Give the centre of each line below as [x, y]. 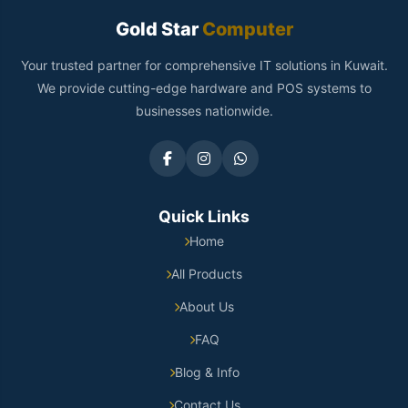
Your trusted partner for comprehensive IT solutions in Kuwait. [204, 66]
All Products [207, 274]
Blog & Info [207, 372]
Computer [245, 30]
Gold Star [157, 30]
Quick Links [204, 217]
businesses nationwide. [204, 111]
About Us [207, 307]
